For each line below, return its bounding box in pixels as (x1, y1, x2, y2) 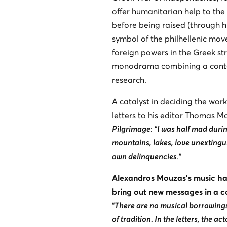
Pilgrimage (111, 125, 150, 133)
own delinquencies (111, 152, 177, 161)
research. (111, 75, 146, 84)
